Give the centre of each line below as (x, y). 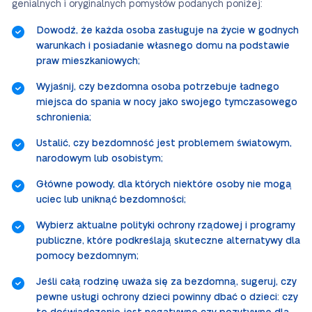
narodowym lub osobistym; (100, 159)
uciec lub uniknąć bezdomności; (111, 200)
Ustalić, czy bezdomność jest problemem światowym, (164, 143)
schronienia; (64, 118)
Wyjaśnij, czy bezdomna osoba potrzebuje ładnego (158, 87)
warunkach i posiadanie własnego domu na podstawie (163, 46)
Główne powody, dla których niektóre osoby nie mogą (164, 185)
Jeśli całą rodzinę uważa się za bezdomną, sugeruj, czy (166, 282)
